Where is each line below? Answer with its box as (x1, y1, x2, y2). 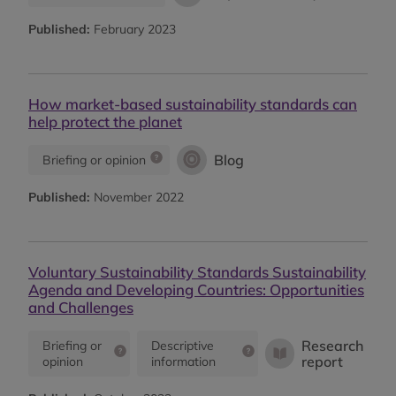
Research (301, 336, 364, 354)
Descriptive (150, 337, 214, 354)
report (301, 352, 344, 370)
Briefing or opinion (42, 151, 146, 168)
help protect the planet (28, 111, 182, 131)
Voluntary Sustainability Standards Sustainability (28, 262, 366, 281)
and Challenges (28, 297, 133, 316)
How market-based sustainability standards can (28, 94, 357, 113)
